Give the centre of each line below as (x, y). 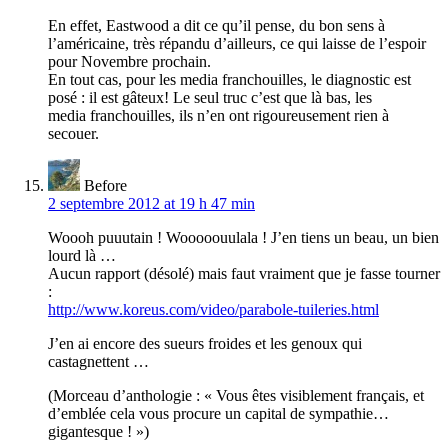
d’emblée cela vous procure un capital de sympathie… (218, 414)
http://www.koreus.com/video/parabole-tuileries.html (213, 310)
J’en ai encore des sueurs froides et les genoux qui (205, 344)
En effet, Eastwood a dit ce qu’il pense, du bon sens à (216, 26)
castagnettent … (98, 362)
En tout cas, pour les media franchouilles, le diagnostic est (229, 80)
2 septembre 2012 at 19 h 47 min (151, 204)
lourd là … (82, 256)
